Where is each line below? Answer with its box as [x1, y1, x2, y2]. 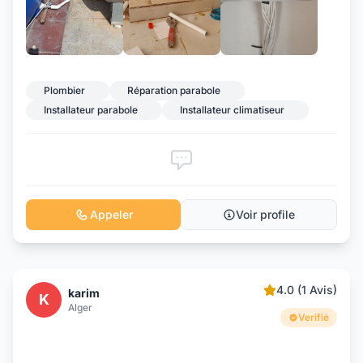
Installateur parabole [44, 104, 138, 116]
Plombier [44, 84, 85, 96]
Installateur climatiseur [180, 104, 284, 116]
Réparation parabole [127, 84, 220, 96]
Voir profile [236, 207, 295, 221]
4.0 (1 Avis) [276, 283, 337, 297]
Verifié [298, 311, 329, 323]
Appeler [90, 207, 133, 221]
